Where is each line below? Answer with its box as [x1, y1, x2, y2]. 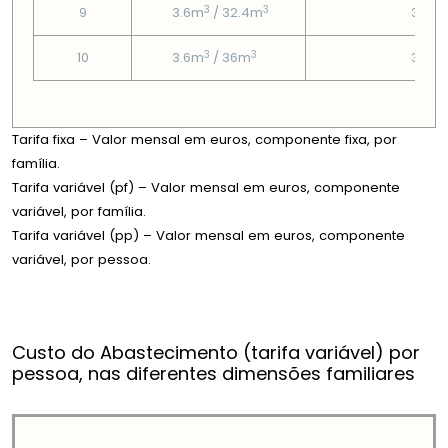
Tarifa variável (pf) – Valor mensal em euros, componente [12, 178, 400, 198]
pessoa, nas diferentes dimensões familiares [12, 361, 415, 387]
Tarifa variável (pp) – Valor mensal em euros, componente [12, 226, 405, 246]
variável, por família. [12, 202, 146, 222]
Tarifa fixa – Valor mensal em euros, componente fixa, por [12, 130, 397, 150]
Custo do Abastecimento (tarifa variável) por [12, 340, 420, 366]
